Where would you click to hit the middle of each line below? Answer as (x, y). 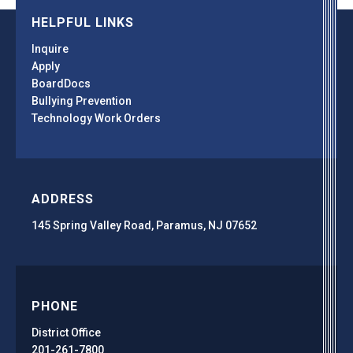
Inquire (50, 48)
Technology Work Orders (96, 118)
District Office (66, 332)
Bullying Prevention (82, 100)
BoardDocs (61, 83)
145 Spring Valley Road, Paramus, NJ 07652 (144, 225)
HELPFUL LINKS (83, 22)
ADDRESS (63, 199)
